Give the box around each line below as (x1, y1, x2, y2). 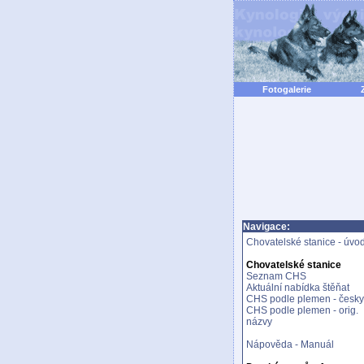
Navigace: (243, 221, 290, 232)
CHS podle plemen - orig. (246, 305, 358, 316)
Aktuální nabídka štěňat (246, 282, 349, 293)
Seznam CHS (246, 271, 306, 282)
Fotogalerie (262, 84, 311, 94)
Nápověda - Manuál (246, 339, 334, 350)
